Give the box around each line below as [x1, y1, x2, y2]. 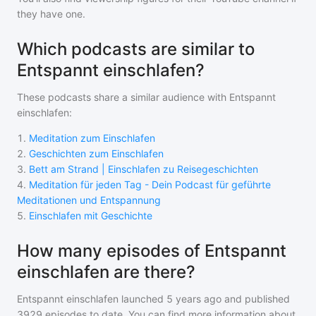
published [242, 293, 290, 305]
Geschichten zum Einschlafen [29, 147, 164, 159]
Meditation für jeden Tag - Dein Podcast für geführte [29, 178, 271, 190]
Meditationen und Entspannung [17, 194, 161, 206]
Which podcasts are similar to [17, 39, 255, 59]
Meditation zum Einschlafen [29, 132, 155, 144]
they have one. [17, 8, 85, 20]
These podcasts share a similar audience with [17, 91, 229, 103]
